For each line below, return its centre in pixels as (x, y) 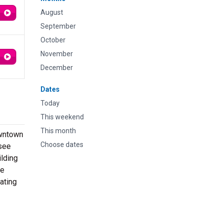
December (57, 68)
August (52, 12)
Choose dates (62, 145)
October (53, 40)
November (57, 54)
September (58, 26)
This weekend (62, 117)
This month (58, 131)
